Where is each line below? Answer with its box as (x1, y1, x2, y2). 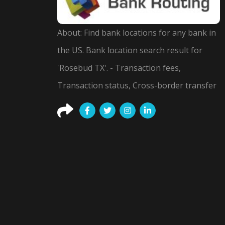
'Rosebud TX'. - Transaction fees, (57, 62, 181, 73)
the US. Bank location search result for (57, 44, 202, 56)
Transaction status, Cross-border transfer (57, 79, 216, 91)
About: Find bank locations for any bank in (57, 27, 216, 38)
